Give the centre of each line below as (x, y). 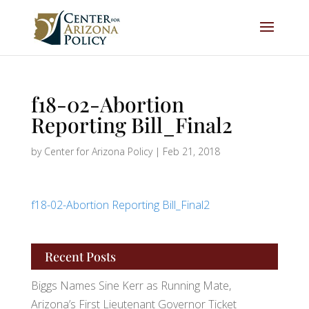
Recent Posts (80, 257)
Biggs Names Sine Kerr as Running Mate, (131, 286)
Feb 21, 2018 (191, 151)
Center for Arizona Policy (98, 151)
